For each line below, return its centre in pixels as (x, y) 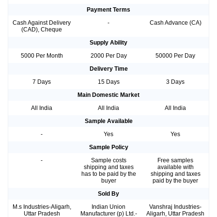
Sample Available (108, 121)
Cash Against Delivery (42, 23)
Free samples (175, 161)
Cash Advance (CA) (175, 23)
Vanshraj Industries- (175, 207)
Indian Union (108, 207)
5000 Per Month (42, 56)
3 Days (175, 82)
